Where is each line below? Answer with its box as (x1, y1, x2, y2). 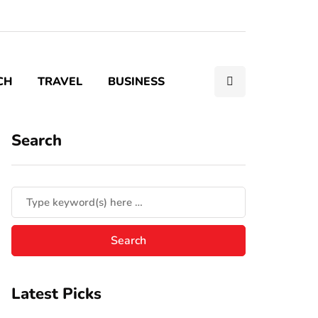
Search (11, 130, 62, 151)
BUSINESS (108, 74, 165, 89)
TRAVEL (38, 74, 82, 89)
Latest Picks (11, 283, 102, 305)
